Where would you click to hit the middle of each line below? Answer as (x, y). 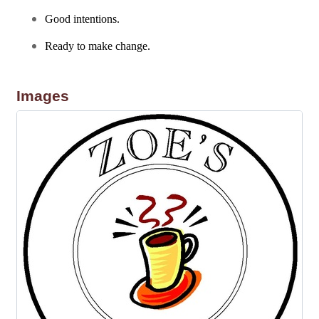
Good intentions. (82, 19)
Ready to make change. (98, 46)
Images (43, 96)
